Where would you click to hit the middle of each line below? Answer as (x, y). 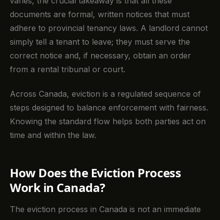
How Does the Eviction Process (96, 173)
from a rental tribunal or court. (68, 69)
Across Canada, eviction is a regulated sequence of (105, 94)
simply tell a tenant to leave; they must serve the (100, 41)
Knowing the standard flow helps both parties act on (108, 122)
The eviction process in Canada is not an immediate (105, 209)
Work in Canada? (57, 188)
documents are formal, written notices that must (100, 14)
